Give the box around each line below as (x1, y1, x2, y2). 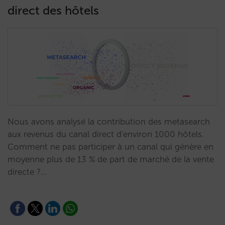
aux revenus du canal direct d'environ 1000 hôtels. (8, 129, 204, 139)
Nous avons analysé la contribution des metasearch (8, 117, 210, 127)
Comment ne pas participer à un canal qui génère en (8, 142, 213, 152)
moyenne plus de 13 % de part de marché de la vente (8, 154, 214, 164)
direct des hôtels (8, 3, 99, 18)
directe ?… (8, 167, 47, 177)
